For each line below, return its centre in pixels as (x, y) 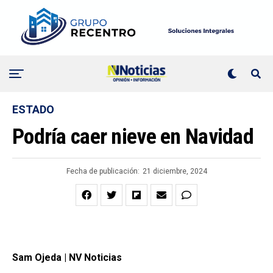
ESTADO (33, 110)
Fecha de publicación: (103, 172)
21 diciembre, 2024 (175, 172)
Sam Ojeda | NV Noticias (67, 258)
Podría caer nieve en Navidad (133, 137)
